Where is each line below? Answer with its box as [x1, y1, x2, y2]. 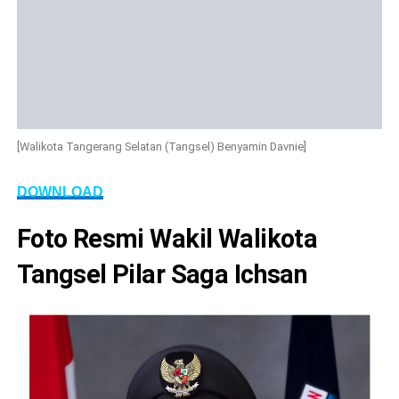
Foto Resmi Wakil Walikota [16, 224, 318, 255]
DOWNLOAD [16, 184, 103, 200]
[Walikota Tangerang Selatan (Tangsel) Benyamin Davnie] [16, 140, 306, 154]
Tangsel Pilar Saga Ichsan [16, 259, 308, 290]
